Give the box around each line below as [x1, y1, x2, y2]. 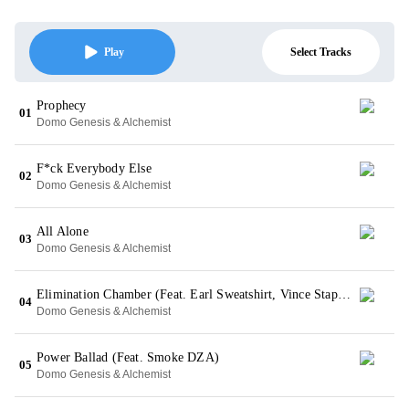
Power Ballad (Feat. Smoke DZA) [37, 351, 219, 364]
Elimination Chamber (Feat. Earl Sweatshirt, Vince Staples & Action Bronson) [337, 288, 351, 301]
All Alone [37, 225, 89, 238]
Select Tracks [290, 45, 351, 58]
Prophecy [37, 99, 87, 112]
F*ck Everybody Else [37, 162, 152, 175]
